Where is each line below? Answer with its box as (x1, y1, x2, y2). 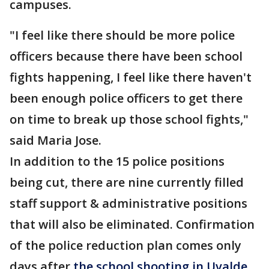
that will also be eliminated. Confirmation (10, 216, 255, 232)
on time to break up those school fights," (10, 111, 249, 127)
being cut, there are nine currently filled (10, 174, 244, 190)
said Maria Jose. (10, 132, 101, 148)
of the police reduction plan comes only (10, 237, 241, 253)
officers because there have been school (10, 48, 243, 64)
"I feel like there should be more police (10, 27, 235, 43)
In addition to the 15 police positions (10, 153, 225, 169)
